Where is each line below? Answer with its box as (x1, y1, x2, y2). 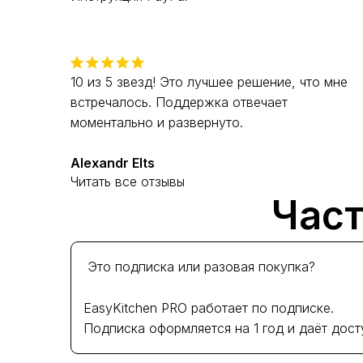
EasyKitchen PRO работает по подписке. (83, 300, 334, 317)
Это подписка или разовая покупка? (88, 258, 315, 275)
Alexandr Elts (70, 155, 155, 172)
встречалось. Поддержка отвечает (70, 94, 288, 111)
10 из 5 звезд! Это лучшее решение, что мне (70, 74, 348, 91)
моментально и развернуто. (70, 114, 243, 131)
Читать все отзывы (70, 173, 185, 190)
